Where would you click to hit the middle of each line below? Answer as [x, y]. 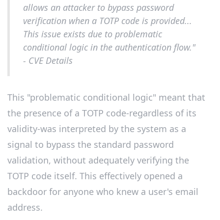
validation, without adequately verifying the [98, 160]
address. [25, 207]
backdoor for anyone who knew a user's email [103, 192]
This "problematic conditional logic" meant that [106, 97]
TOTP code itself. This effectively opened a [95, 176]
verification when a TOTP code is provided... [108, 21]
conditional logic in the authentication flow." [109, 47]
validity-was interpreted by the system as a [97, 129]
